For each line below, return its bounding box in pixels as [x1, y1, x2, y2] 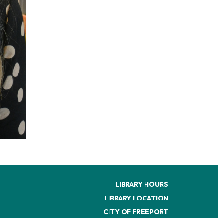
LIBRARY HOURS [115, 180, 168, 189]
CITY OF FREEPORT [103, 207, 168, 217]
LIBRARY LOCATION [104, 194, 168, 203]
